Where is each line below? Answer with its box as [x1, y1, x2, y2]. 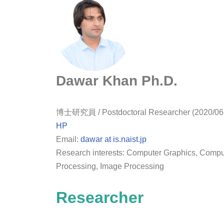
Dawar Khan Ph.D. [56, 73, 177, 89]
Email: [56, 135, 80, 144]
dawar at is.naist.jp [80, 135, 146, 144]
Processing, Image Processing [56, 162, 164, 171]
